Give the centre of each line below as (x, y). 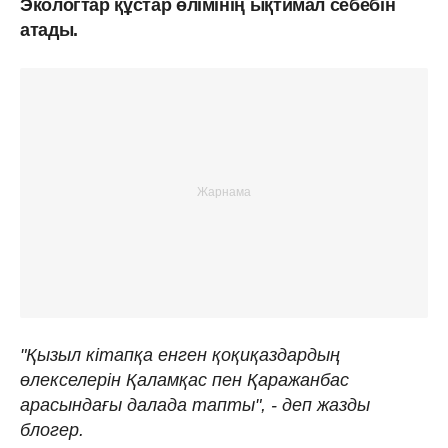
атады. (49, 29)
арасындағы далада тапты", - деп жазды (195, 404)
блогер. (52, 429)
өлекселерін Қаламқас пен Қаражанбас (184, 379)
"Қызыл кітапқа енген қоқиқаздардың (180, 354)
